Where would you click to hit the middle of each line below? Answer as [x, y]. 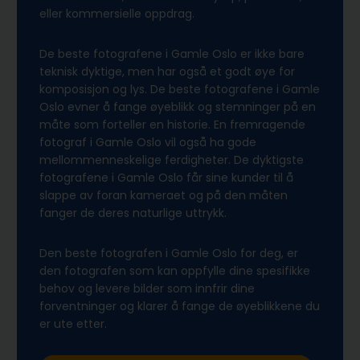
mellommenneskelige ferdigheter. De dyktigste [172, 160]
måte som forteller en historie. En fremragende [172, 124]
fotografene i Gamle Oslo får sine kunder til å [166, 177]
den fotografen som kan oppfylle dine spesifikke [175, 270]
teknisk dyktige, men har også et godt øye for [167, 71]
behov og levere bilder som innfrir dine [147, 288]
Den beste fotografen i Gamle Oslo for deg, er [169, 253]
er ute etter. [73, 323]
